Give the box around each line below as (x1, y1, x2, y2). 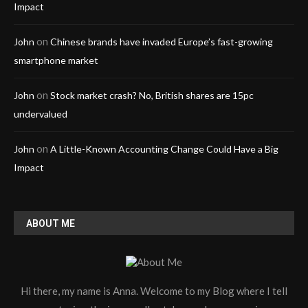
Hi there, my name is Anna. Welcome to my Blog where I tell (21, 285, 287, 298)
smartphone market (14, 54, 98, 67)
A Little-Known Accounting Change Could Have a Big (50, 143, 278, 155)
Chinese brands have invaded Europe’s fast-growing (50, 36, 273, 48)
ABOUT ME (26, 218, 75, 230)
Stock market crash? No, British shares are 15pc (50, 89, 254, 102)
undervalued (14, 108, 67, 120)
